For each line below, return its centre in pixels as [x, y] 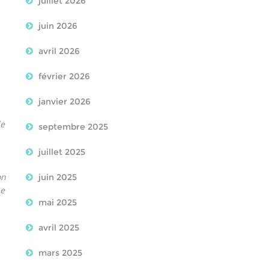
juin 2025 [57, 177]
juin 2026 [58, 26]
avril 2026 [59, 51]
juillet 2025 [62, 152]
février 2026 [64, 76]
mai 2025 [57, 202]
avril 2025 [59, 228]
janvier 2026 [64, 101]
